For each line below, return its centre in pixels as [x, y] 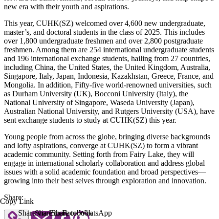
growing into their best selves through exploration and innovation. [105, 180]
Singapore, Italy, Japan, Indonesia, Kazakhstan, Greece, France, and [109, 76]
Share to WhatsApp [82, 213]
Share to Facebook [64, 213]
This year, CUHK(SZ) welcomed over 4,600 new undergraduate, [105, 23]
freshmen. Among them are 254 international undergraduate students [109, 49]
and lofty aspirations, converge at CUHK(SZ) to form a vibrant [101, 145]
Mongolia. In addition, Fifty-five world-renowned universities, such [108, 85]
